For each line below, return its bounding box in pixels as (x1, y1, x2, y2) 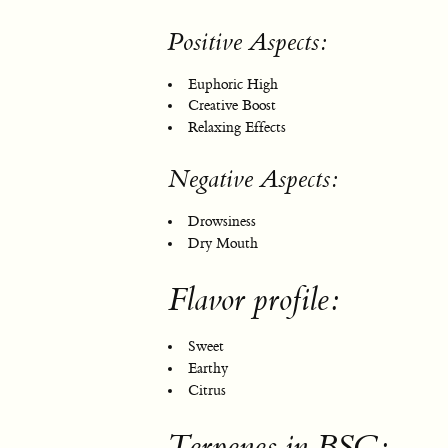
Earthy (188, 360, 228, 378)
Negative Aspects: (168, 164, 338, 195)
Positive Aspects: (168, 26, 327, 58)
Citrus (188, 381, 226, 400)
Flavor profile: (168, 281, 339, 321)
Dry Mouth (188, 234, 258, 253)
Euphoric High (188, 75, 278, 94)
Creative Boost (188, 97, 276, 116)
